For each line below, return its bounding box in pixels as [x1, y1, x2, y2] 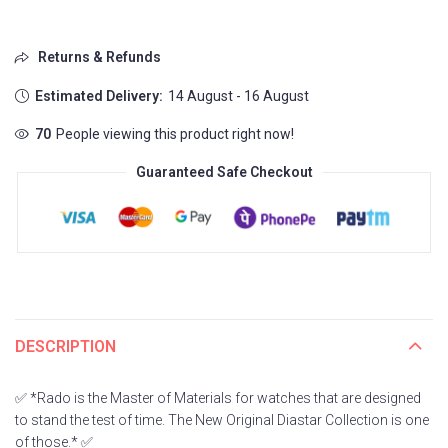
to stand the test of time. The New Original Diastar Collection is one [15, 411, 429, 428]
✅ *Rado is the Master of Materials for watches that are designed [15, 389, 421, 406]
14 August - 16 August [168, 88, 310, 105]
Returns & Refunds [35, 49, 162, 66]
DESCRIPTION [15, 336, 116, 356]
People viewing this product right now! [56, 126, 295, 143]
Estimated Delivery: [35, 88, 164, 105]
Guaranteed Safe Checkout [135, 164, 313, 181]
